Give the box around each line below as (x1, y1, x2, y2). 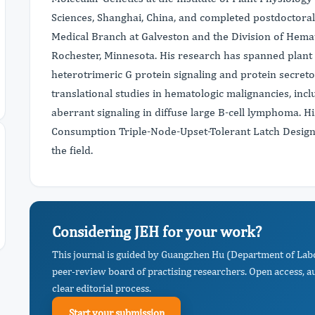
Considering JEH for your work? (52, 222, 262, 240)
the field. (51, 143, 93, 156)
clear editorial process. (52, 282, 151, 294)
